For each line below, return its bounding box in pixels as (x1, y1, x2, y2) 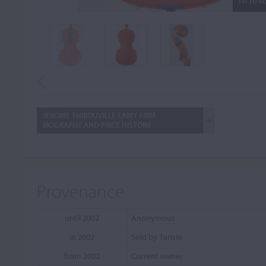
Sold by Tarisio (131, 232, 182, 242)
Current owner (131, 251, 183, 261)
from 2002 (64, 251, 100, 261)
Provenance (37, 179, 124, 202)
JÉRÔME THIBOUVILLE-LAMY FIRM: (43, 110, 157, 120)
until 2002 (65, 213, 99, 223)
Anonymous (131, 213, 175, 223)
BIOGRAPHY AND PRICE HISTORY (43, 120, 151, 129)
